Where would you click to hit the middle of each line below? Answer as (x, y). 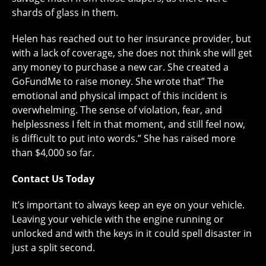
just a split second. (53, 248)
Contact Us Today (53, 179)
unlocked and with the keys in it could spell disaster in (132, 233)
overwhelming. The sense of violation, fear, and (117, 110)
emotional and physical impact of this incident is (120, 96)
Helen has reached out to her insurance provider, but (132, 39)
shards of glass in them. (65, 12)
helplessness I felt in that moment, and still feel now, (129, 124)
